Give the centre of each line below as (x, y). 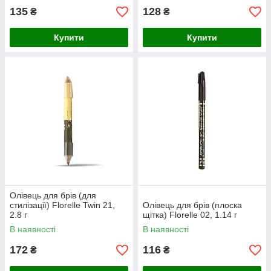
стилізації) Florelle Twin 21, (62, 205)
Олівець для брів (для (53, 195)
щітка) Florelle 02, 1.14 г (190, 215)
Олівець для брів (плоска (192, 205)
